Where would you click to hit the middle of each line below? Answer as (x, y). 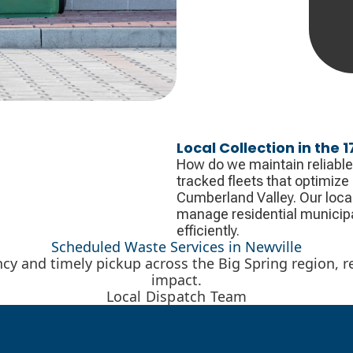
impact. (176, 279)
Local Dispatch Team (176, 296)
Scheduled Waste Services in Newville (176, 246)
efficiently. (208, 230)
